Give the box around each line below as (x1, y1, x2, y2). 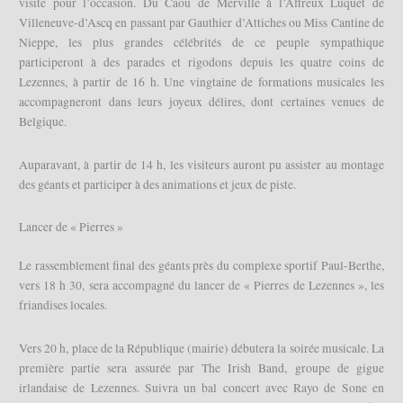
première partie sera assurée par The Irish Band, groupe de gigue (19, 359, 384, 376)
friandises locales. (19, 296, 108, 313)
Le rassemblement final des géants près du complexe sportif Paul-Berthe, (19, 256, 384, 273)
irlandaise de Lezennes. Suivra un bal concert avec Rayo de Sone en (19, 379, 384, 396)
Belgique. (19, 113, 67, 130)
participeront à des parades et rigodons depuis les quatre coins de (19, 54, 384, 71)
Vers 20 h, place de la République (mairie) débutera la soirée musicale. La (19, 339, 384, 356)
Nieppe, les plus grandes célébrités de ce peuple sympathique (19, 34, 384, 51)
